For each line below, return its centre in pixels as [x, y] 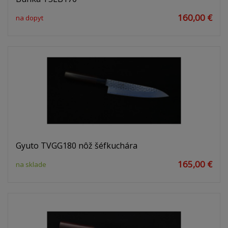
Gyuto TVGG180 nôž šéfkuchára [77, 146]
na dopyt [30, 18]
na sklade [31, 165]
